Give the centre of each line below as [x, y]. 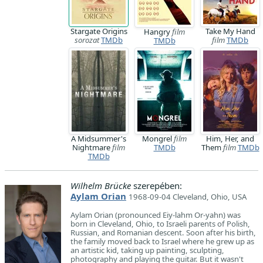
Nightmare [92, 147]
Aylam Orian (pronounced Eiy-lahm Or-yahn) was [156, 215]
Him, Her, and [230, 139]
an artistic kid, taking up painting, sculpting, [147, 250]
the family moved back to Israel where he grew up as [162, 241]
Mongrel [158, 139]
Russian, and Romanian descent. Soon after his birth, [163, 232]
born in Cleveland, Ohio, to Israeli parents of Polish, [160, 224]
